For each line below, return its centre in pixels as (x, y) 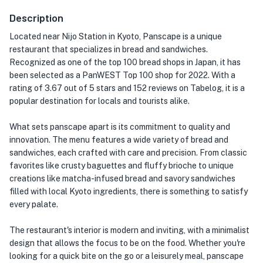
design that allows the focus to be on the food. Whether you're (127, 243)
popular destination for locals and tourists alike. (100, 101)
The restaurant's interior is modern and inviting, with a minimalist (129, 230)
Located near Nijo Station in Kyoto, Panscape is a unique (116, 36)
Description (36, 18)
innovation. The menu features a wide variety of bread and (119, 140)
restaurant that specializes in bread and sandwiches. (109, 49)
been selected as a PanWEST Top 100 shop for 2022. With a (122, 75)
